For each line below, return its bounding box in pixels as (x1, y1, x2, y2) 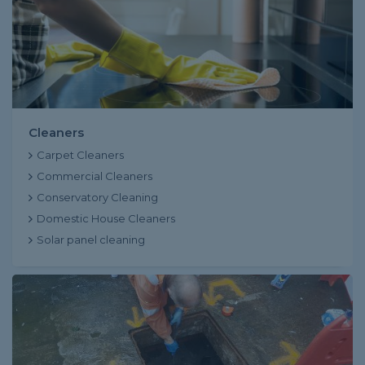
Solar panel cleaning (37, 233, 145, 246)
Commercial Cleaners (37, 169, 152, 182)
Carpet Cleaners (37, 148, 124, 161)
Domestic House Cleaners (37, 212, 175, 225)
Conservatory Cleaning (37, 191, 158, 204)
